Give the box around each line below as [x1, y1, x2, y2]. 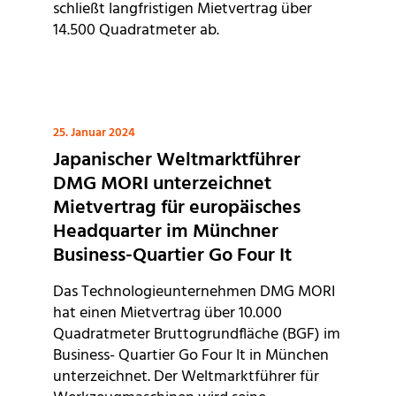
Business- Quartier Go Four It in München [53, 343, 329, 369]
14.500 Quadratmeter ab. [53, 18, 219, 44]
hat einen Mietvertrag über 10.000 [53, 301, 282, 327]
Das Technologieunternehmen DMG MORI [53, 279, 335, 306]
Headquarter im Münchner [53, 217, 278, 248]
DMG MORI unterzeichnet [53, 169, 271, 201]
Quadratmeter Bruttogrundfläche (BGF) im [53, 322, 340, 348]
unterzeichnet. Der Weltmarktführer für [53, 364, 319, 391]
